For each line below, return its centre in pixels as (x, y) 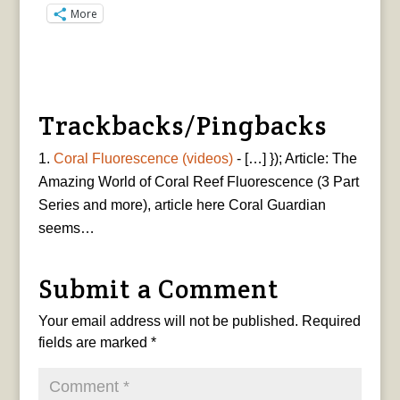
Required (331, 321)
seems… (66, 229)
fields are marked (94, 343)
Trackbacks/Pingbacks (182, 126)
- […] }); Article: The (295, 159)
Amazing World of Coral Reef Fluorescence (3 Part (198, 182)
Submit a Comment (158, 289)
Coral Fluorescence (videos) (143, 159)
